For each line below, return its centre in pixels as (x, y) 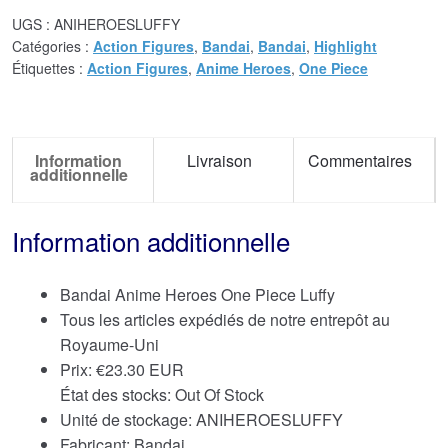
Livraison (219, 160)
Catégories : (52, 45)
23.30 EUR (144, 370)
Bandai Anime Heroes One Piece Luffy (197, 295)
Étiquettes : (49, 67)
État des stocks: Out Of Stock (162, 395)
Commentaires (360, 160)
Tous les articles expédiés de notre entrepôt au (225, 320)
